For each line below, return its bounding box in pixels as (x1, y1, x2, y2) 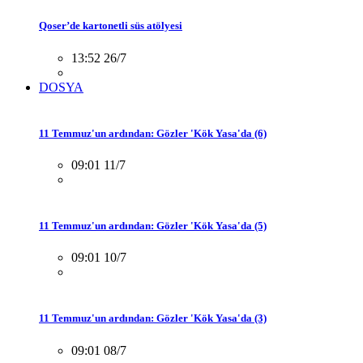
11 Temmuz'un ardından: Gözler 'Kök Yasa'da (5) (39, 220, 267, 233)
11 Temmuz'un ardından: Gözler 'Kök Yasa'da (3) (39, 312, 267, 325)
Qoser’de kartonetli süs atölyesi (39, 19, 182, 32)
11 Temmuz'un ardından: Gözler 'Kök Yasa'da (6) (39, 126, 267, 139)
